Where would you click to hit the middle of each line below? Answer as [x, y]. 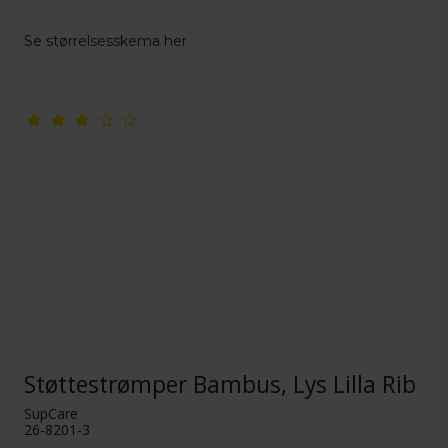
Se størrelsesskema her [106, 41]
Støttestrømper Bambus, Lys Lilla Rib [220, 384]
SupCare [51, 413]
